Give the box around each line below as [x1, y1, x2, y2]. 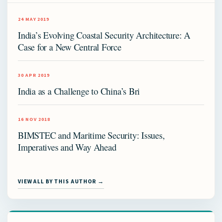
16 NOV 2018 [18, 115, 50, 122]
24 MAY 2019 [18, 15, 49, 22]
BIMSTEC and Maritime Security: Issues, [18, 128, 165, 141]
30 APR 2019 [18, 71, 50, 78]
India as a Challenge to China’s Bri [18, 84, 140, 97]
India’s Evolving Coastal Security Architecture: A [18, 28, 191, 41]
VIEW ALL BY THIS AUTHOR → [18, 177, 104, 185]
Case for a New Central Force [18, 40, 121, 53]
